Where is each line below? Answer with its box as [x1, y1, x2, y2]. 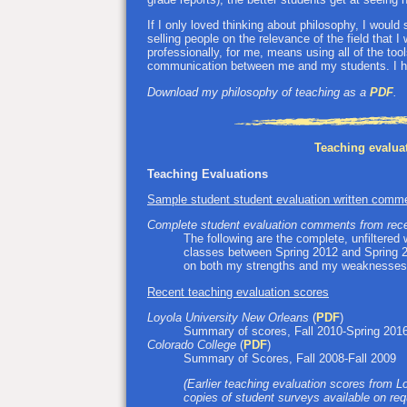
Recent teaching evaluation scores [147, 284, 329, 299]
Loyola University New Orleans [147, 310, 313, 324]
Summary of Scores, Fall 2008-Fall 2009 [184, 351, 396, 365]
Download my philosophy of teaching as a [147, 84, 370, 99]
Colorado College [147, 337, 240, 352]
